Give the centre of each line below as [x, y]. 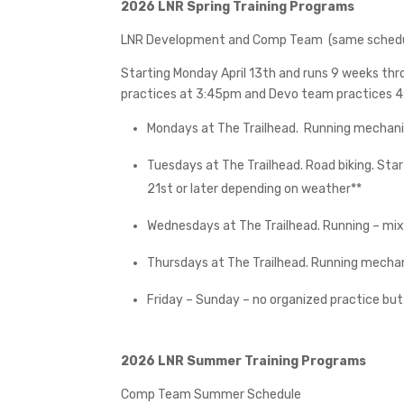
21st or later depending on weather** [255, 189]
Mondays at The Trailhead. [223, 129]
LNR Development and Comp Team [222, 41]
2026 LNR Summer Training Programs [244, 362]
